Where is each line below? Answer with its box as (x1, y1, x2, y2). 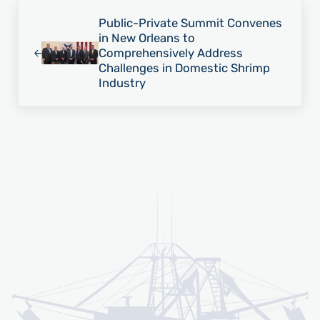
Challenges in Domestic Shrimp (98, 60, 270, 75)
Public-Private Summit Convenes (98, 15, 282, 30)
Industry (98, 75, 146, 90)
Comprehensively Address (98, 45, 243, 60)
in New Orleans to (98, 30, 195, 45)
